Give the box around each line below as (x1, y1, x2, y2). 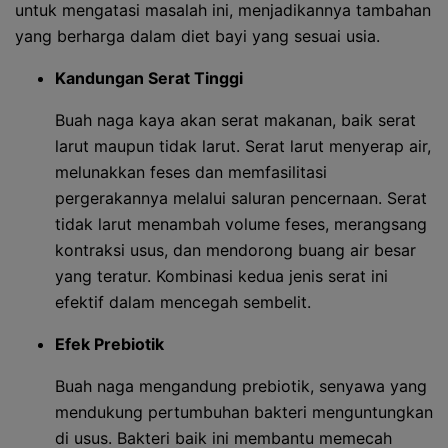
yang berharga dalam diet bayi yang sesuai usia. (15, 26, 380, 46)
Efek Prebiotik (55, 334, 164, 354)
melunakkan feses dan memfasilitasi (55, 162, 327, 182)
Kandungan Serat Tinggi (55, 68, 243, 88)
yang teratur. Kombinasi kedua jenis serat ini (55, 266, 388, 286)
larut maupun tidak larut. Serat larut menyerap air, (55, 136, 431, 156)
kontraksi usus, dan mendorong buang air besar (55, 240, 416, 260)
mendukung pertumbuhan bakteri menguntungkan (55, 402, 433, 422)
